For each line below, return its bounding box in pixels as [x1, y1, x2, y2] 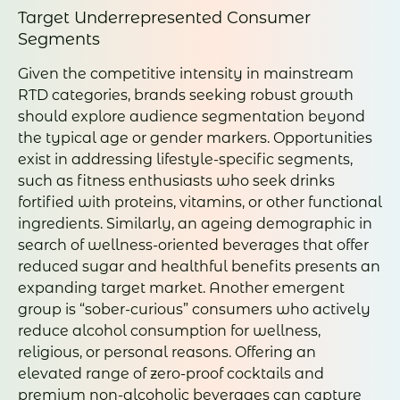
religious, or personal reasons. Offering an [18, 343, 316, 361]
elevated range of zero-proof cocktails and [18, 364, 324, 382]
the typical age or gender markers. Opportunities [18, 129, 372, 146]
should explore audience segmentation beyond [18, 107, 365, 125]
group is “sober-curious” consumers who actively [18, 300, 371, 318]
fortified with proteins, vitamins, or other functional [18, 193, 382, 211]
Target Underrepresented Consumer [18, 8, 311, 29]
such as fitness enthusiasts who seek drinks [18, 171, 335, 189]
